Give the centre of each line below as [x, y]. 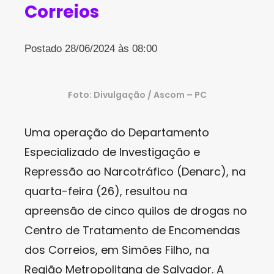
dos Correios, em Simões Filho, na [117, 250]
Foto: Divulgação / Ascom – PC [137, 95]
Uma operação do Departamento [117, 132]
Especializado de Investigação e [112, 152]
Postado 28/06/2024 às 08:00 [91, 49]
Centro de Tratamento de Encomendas [132, 230]
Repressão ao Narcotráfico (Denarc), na [135, 172]
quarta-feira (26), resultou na [106, 191]
